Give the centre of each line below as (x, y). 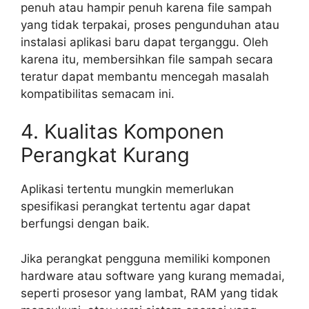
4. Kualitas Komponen (122, 132)
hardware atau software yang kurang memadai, (153, 276)
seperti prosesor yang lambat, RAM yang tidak (149, 293)
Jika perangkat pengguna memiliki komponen (146, 258)
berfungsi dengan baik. (85, 224)
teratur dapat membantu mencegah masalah (145, 76)
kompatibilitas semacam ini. (98, 93)
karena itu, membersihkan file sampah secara (147, 59)
